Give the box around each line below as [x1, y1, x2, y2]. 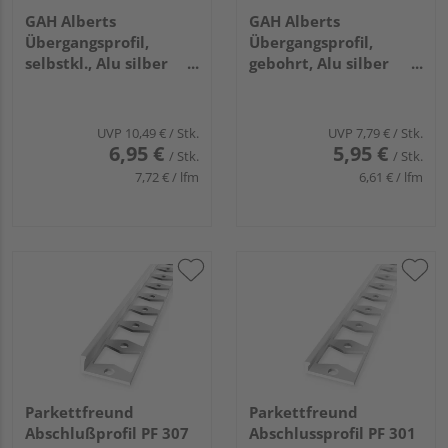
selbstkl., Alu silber [25, 53, 168, 74]
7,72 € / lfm [135, 168, 199, 187]
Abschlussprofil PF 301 [249, 423, 416, 444]
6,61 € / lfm [359, 168, 423, 187]
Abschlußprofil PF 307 [25, 423, 189, 444]
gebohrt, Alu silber [249, 53, 389, 74]
